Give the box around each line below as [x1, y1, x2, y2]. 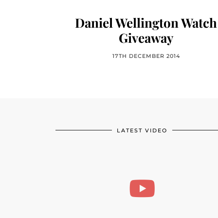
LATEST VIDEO [117, 127, 167, 134]
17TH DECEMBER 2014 [112, 53, 180, 59]
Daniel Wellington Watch [75, 14, 217, 31]
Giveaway [118, 29, 174, 46]
